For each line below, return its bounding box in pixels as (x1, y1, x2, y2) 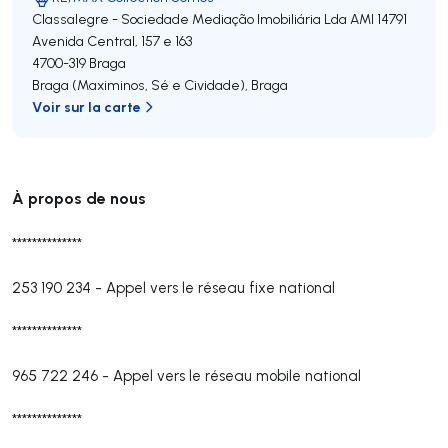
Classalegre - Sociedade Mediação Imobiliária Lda (32, 10, 347, 28)
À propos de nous (12, 187, 146, 208)
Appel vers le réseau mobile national (113, 366, 361, 385)
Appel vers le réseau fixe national (106, 278, 335, 297)
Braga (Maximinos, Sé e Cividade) (32, 76, 245, 94)
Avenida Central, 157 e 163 (32, 32, 192, 50)
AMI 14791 (350, 10, 407, 28)
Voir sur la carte (32, 97, 141, 116)
